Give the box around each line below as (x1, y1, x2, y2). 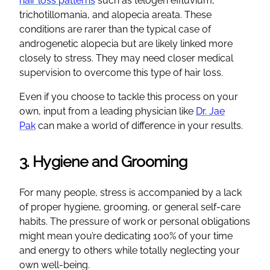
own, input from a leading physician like (19, 105, 196, 117)
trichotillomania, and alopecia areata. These (19, 8, 212, 20)
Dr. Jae (196, 105, 225, 117)
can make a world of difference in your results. (36, 119, 243, 131)
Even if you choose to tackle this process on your (19, 90, 238, 102)
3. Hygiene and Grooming (19, 152, 187, 171)
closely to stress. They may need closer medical (19, 52, 233, 64)
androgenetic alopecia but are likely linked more (19, 37, 233, 49)
